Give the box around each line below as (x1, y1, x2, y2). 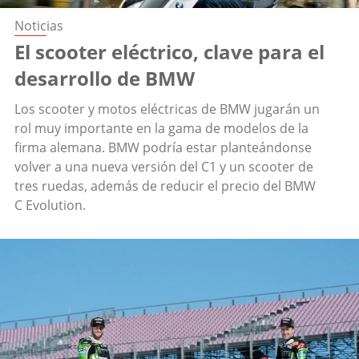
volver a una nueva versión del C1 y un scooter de (14, 158, 313, 176)
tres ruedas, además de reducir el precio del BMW (14, 177, 316, 196)
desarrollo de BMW (14, 65, 195, 92)
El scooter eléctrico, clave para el (14, 38, 325, 66)
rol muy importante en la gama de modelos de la (14, 119, 309, 138)
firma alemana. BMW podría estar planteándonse (14, 139, 312, 157)
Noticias (14, 17, 63, 35)
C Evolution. (14, 196, 86, 215)
